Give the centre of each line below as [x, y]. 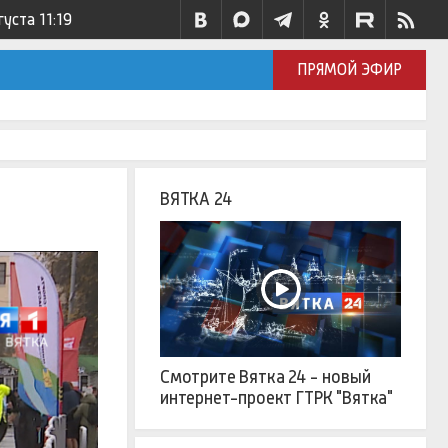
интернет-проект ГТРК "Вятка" [276, 397]
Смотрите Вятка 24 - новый [265, 376]
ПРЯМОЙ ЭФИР [350, 69]
